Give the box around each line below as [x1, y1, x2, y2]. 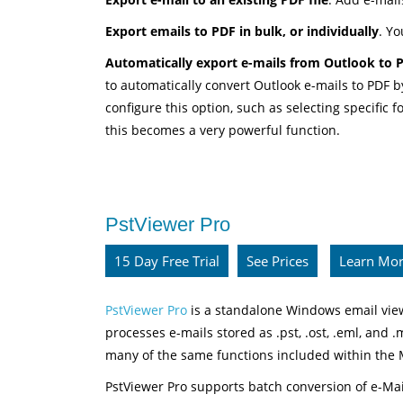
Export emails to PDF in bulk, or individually [105, 22, 379, 40]
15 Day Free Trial [114, 252, 219, 270]
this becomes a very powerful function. [105, 121, 340, 139]
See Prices [246, 252, 309, 270]
